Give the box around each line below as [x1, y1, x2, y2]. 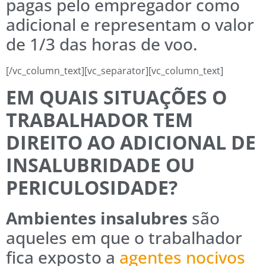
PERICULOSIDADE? [6, 174, 178, 200]
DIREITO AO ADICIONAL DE [6, 129, 256, 155]
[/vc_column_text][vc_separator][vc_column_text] [6, 64, 223, 77]
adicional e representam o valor [6, 12, 254, 36]
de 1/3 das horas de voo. [6, 32, 198, 55]
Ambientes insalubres [6, 206, 188, 229]
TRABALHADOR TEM [6, 106, 193, 132]
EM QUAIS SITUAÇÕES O [6, 84, 227, 110]
